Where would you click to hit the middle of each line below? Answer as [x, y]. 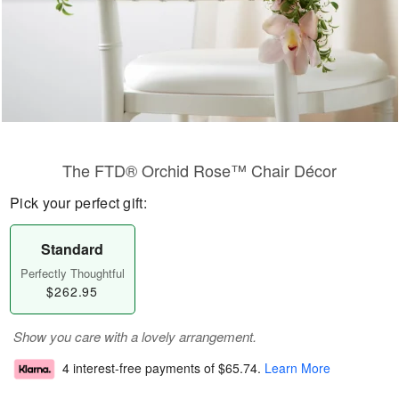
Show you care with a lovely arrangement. [135, 336]
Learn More [297, 368]
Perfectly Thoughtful [72, 273]
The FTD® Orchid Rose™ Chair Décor [199, 170]
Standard [73, 249]
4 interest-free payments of [140, 368]
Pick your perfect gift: [78, 203]
